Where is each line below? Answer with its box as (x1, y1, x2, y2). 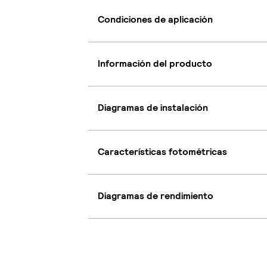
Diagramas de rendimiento (98, 190, 213, 203)
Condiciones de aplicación (98, 13, 213, 26)
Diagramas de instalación (98, 101, 208, 114)
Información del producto (98, 57, 212, 70)
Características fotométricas (98, 145, 227, 159)
